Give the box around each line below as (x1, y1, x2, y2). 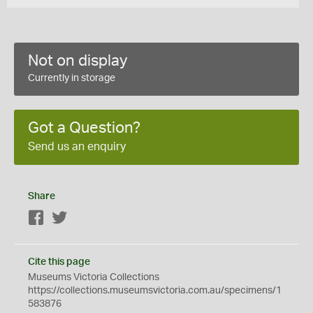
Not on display (28, 53, 128, 68)
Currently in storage (28, 73, 115, 83)
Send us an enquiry (28, 141, 126, 152)
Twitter (68, 214, 98, 224)
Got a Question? (28, 120, 140, 136)
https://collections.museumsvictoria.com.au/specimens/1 (28, 286, 282, 296)
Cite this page (28, 257, 90, 267)
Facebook (45, 214, 89, 224)
